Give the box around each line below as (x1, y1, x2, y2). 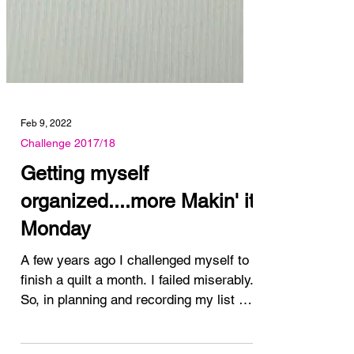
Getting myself (21, 190, 149, 213)
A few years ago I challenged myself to (21, 281, 249, 296)
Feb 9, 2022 (21, 146, 72, 157)
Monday (21, 246, 91, 269)
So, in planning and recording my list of (21, 320, 250, 336)
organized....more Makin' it (21, 218, 254, 241)
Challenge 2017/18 (21, 165, 115, 178)
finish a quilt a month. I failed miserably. (21, 300, 151, 316)
